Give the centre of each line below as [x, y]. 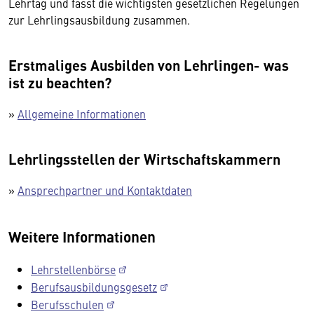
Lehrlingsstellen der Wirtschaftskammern [144, 158]
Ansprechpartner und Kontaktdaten [105, 190]
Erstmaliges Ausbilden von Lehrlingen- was [149, 64]
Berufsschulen [67, 304]
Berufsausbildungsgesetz [94, 286]
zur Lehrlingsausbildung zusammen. [99, 19]
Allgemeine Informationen [82, 113]
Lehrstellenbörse [73, 269]
